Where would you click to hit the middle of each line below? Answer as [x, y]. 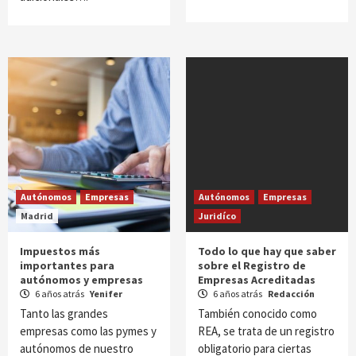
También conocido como [257, 313]
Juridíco [217, 216]
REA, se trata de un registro [266, 331]
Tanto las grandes [64, 313]
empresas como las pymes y [88, 331]
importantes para [67, 265]
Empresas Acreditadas [257, 280]
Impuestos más [60, 251]
